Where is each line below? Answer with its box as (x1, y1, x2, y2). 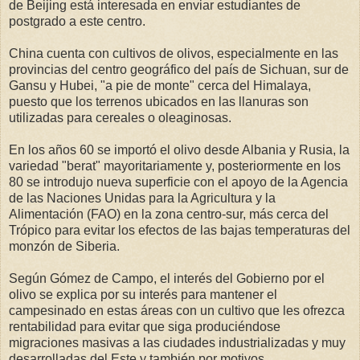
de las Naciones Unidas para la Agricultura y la (9, 190, 276, 205)
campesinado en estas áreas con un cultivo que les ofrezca (9, 303, 345, 317)
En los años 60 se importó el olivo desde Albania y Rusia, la (9, 142, 350, 157)
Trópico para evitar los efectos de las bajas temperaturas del (9, 223, 350, 237)
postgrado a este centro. (9, 14, 145, 28)
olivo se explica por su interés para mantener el (9, 287, 277, 301)
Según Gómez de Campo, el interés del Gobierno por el (9, 271, 325, 285)
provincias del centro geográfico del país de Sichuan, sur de (9, 62, 349, 76)
